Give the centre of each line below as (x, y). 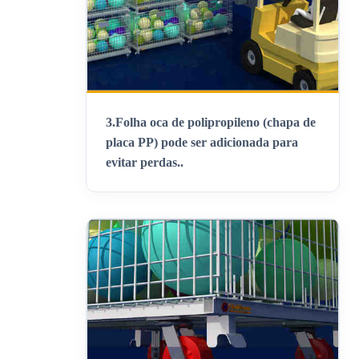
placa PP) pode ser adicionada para (202, 143)
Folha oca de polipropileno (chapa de (216, 123)
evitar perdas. (143, 163)
